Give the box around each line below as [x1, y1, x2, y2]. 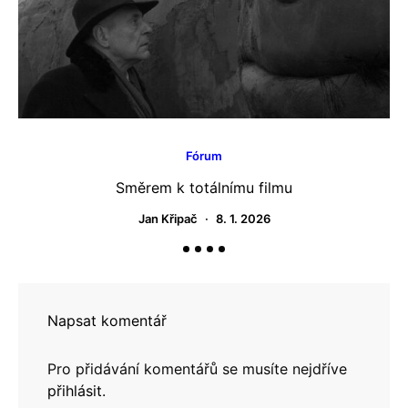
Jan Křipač [138, 211, 198, 226]
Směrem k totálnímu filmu [116, 178, 292, 197]
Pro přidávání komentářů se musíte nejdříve [47, 360, 347, 378]
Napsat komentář [47, 311, 167, 330]
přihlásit [47, 382, 102, 400]
